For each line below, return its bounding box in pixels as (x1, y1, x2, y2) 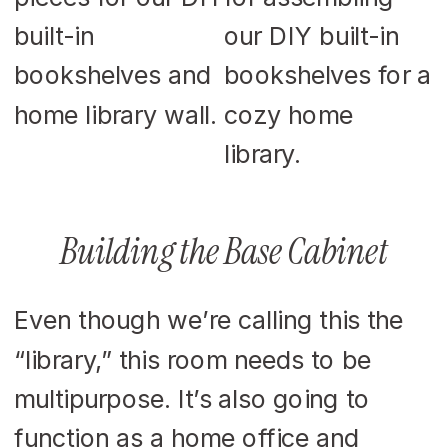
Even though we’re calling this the (14, 304, 404, 335)
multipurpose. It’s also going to (14, 383, 370, 413)
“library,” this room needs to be (14, 344, 372, 374)
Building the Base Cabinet (60, 226, 388, 275)
